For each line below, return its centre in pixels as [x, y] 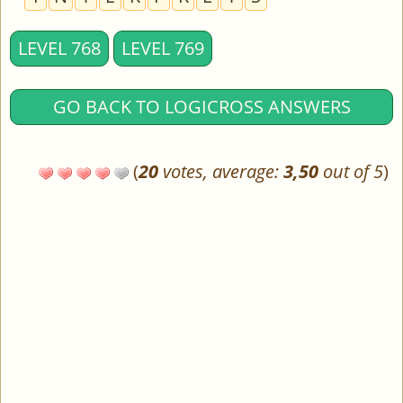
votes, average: [221, 171]
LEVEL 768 [59, 48]
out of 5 [351, 171]
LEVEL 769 [163, 48]
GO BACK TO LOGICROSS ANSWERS [201, 107]
